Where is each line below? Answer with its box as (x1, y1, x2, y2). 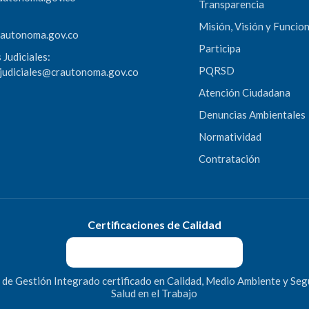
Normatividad (198, 130, 261, 143)
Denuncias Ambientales (198, 108, 306, 121)
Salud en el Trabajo (111, 287, 198, 300)
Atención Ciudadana (198, 86, 290, 99)
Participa (198, 42, 241, 54)
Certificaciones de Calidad (87, 218, 221, 232)
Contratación (198, 152, 260, 165)
